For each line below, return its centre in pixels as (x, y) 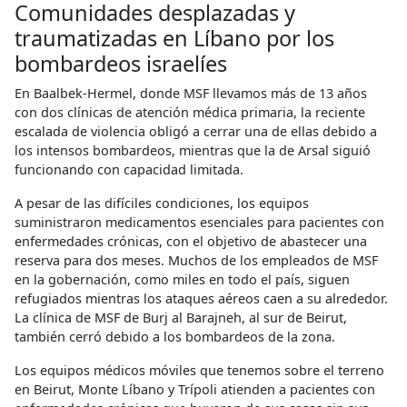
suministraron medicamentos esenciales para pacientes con (199, 222)
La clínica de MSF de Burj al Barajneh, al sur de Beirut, (181, 317)
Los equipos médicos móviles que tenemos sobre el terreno (199, 370)
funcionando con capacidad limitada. (129, 169)
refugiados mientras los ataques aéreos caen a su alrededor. (201, 298)
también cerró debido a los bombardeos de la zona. (175, 336)
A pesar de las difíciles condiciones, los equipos (162, 203)
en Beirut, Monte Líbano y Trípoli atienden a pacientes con (195, 389)
